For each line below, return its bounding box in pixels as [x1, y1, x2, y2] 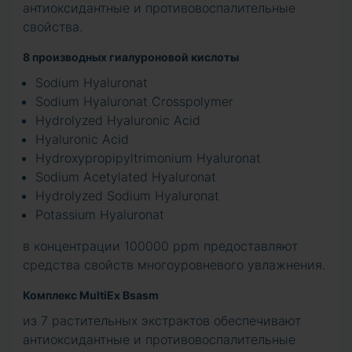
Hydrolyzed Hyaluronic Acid [35, 112, 200, 128]
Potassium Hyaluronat [35, 207, 164, 222]
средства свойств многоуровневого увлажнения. [23, 257, 325, 273]
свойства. [23, 19, 82, 35]
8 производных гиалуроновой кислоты [23, 50, 239, 64]
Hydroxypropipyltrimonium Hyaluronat [35, 150, 261, 166]
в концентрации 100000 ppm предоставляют [23, 238, 298, 254]
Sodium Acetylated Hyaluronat [35, 169, 216, 185]
